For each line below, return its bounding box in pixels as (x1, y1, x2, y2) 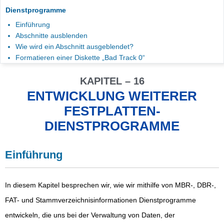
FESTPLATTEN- (63, 103, 160, 118)
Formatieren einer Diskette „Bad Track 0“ (15, 53, 145, 61)
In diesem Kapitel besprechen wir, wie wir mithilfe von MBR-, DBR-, (5, 180, 216, 189)
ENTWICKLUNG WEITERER (27, 88, 197, 103)
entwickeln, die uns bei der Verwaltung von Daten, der (5, 210, 175, 219)
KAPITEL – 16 (79, 75, 144, 86)
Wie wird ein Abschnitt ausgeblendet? (15, 42, 133, 50)
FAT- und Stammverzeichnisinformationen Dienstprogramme (5, 195, 196, 204)
